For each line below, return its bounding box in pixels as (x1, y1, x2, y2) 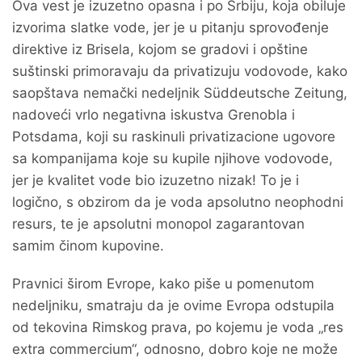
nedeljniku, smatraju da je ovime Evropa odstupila (12, 297, 335, 314)
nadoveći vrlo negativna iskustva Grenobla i (12, 107, 295, 123)
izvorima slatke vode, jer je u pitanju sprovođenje (12, 19, 329, 36)
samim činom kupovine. (12, 238, 164, 254)
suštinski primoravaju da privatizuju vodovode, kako (12, 63, 347, 79)
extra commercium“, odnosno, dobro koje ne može (12, 341, 338, 357)
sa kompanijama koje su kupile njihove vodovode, (12, 150, 333, 166)
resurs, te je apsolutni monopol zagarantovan (12, 216, 305, 232)
